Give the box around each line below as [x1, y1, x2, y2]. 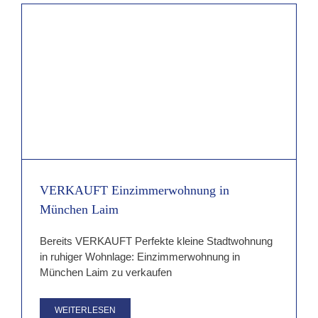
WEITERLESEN [55, 305, 116, 315]
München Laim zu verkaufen [40, 265, 172, 278]
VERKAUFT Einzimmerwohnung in [40, 182, 229, 197]
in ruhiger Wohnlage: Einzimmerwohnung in [40, 250, 240, 263]
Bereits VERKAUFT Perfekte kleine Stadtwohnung [40, 234, 273, 247]
